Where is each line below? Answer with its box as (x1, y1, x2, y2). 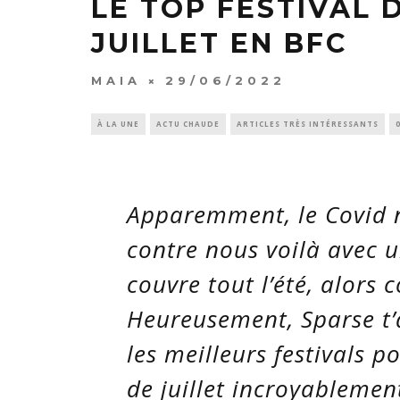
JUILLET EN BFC (91, 27, 347, 61)
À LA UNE (97, 119, 139, 129)
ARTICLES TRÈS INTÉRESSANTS (237, 119, 379, 129)
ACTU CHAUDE (156, 119, 220, 129)
